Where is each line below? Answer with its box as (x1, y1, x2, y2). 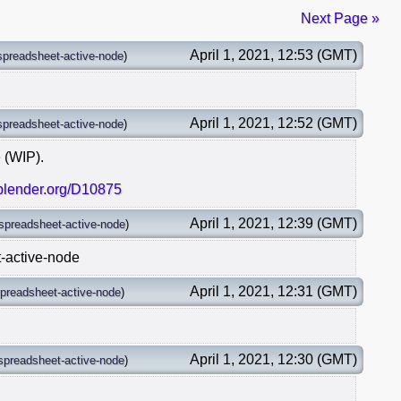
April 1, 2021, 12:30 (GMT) (190, 351, 357, 367)
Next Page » (301, 10, 380, 26)
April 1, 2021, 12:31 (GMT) (190, 283, 357, 299)
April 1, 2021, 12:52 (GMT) (190, 115, 357, 131)
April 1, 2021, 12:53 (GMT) (190, 47, 357, 63)
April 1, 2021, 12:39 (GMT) (190, 215, 357, 231)
